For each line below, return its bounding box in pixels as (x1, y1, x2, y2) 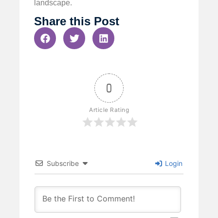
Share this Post (34, 15, 119, 28)
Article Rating (89, 106, 129, 114)
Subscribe (47, 159, 79, 168)
